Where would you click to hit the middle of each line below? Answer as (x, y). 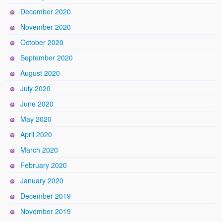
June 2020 (37, 103)
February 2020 (44, 165)
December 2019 (46, 195)
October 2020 (42, 42)
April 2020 (36, 134)
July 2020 (36, 88)
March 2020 (39, 149)
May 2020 (36, 119)
